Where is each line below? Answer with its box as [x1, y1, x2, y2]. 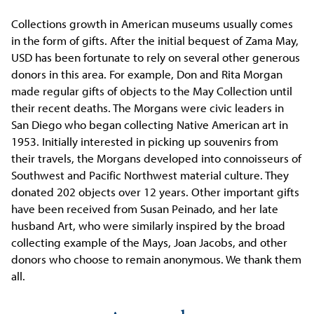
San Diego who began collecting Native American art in [11, 116, 289, 132]
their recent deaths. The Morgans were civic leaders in [11, 100, 285, 115]
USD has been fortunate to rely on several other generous [11, 49, 301, 64]
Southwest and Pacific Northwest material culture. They [11, 167, 289, 182]
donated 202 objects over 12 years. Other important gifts [11, 184, 300, 199]
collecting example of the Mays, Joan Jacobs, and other [11, 234, 288, 250]
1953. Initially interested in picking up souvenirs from [11, 133, 279, 149]
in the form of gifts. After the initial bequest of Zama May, [11, 32, 299, 48]
